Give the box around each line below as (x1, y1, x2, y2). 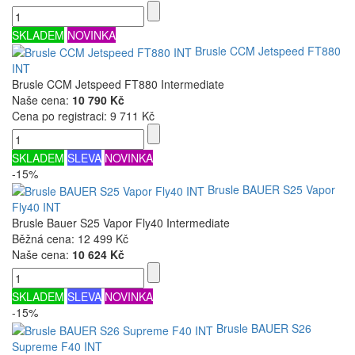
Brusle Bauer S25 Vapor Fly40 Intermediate (12, 215, 230, 231)
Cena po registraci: (12, 107, 110, 124)
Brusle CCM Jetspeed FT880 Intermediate (12, 75, 224, 92)
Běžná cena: (12, 231, 78, 247)
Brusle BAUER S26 (216, 320, 311, 337)
